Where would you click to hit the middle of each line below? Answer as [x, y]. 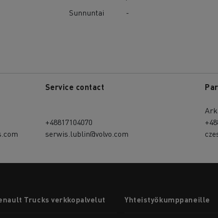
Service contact [75, 87]
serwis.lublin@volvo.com [87, 133]
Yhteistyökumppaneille [167, 199]
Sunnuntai [87, 12]
